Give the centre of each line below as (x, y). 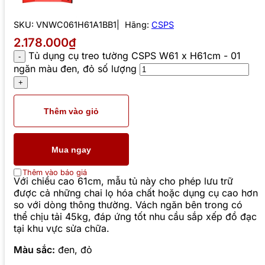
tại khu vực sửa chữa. (62, 229)
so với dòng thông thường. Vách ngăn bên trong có (128, 205)
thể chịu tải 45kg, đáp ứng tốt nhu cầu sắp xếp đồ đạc (135, 217)
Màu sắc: (34, 250)
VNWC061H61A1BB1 (76, 25)
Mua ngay (71, 149)
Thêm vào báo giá (55, 173)
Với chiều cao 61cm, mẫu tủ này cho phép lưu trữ (123, 181)
